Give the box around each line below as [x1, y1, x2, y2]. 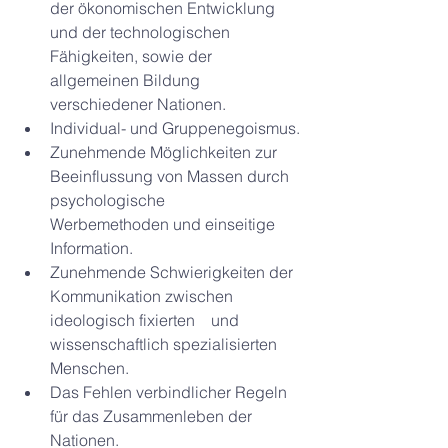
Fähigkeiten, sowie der [50, 46, 216, 66]
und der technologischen [50, 22, 234, 42]
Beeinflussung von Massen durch [50, 166, 293, 186]
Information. [50, 238, 133, 258]
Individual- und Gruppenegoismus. [50, 118, 300, 138]
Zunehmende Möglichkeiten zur [50, 142, 281, 162]
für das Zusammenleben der [50, 406, 256, 426]
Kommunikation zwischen [50, 286, 237, 306]
